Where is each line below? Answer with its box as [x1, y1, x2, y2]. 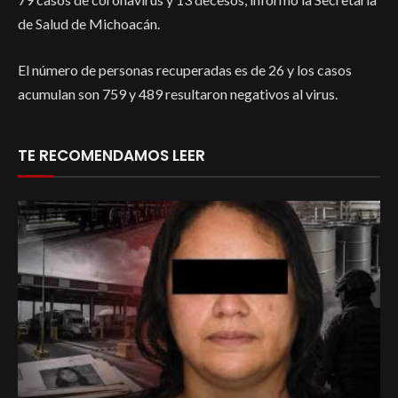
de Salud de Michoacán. [18, 15, 160, 32]
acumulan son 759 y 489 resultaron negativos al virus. [18, 84, 338, 102]
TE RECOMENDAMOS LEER [18, 144, 205, 166]
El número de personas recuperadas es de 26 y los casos [18, 60, 352, 78]
